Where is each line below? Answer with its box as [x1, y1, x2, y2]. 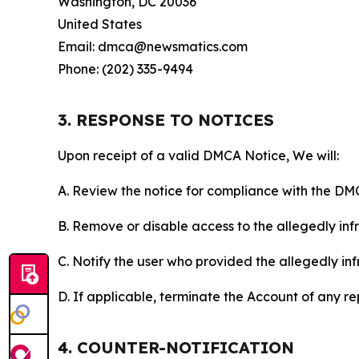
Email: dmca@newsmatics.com [58, 38, 248, 55]
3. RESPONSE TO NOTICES [58, 110, 274, 131]
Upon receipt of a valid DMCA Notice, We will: [58, 147, 339, 164]
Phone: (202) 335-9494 [58, 61, 193, 78]
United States [58, 16, 142, 33]
